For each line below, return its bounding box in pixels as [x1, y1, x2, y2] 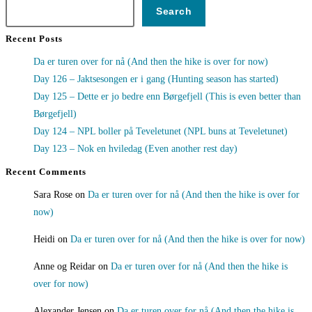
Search [156, 5, 192, 17]
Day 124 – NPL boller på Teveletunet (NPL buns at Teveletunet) [33, 126, 288, 137]
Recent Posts [6, 33, 63, 45]
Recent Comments [6, 166, 86, 178]
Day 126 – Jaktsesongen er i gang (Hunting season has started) [33, 74, 279, 85]
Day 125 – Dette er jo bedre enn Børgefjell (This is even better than [33, 91, 301, 102]
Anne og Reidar [33, 261, 95, 272]
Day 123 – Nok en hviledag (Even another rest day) [33, 143, 237, 155]
